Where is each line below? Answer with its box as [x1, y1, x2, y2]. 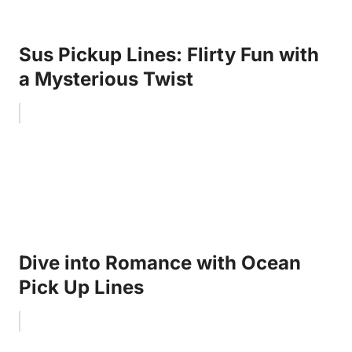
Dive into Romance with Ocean [19, 251, 301, 274]
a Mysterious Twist [19, 67, 193, 90]
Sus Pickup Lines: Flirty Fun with [19, 42, 319, 66]
